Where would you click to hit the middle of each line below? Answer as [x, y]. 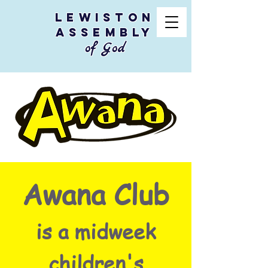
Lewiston [105, 17]
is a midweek [96, 231]
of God [105, 49]
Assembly [105, 32]
